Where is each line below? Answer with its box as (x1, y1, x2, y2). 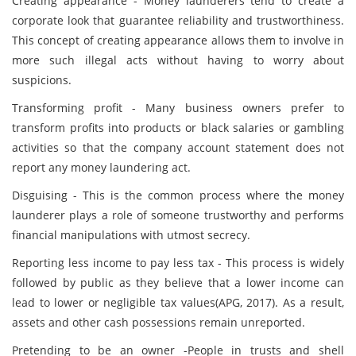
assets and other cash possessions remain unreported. (12, 315, 305, 330)
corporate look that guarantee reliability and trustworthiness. (12, 13, 344, 28)
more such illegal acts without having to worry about (12, 52, 344, 68)
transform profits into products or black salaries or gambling (12, 120, 344, 135)
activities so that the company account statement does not (12, 140, 344, 155)
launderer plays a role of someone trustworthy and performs (12, 207, 344, 222)
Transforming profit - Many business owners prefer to (12, 100, 344, 115)
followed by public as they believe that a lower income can (12, 275, 344, 290)
